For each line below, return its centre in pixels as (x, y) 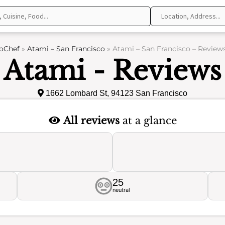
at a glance (148, 121)
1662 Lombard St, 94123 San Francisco (116, 93)
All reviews (91, 121)
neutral (121, 190)
